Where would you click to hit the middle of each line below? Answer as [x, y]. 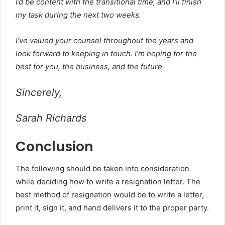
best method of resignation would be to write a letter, [110, 195]
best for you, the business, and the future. [90, 66]
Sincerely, [39, 92]
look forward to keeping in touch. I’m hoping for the [106, 53]
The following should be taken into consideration [102, 168]
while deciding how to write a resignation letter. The [108, 182]
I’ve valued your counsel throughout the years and [104, 40]
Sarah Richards [51, 118]
